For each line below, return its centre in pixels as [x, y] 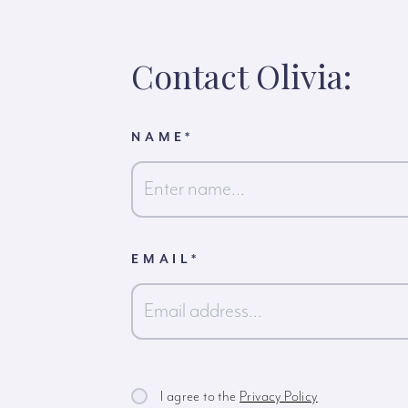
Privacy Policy [279, 397]
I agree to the [200, 397]
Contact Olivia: [241, 76]
